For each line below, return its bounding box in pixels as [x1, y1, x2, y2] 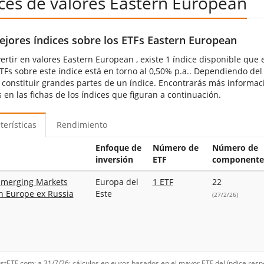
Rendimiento [56, 118, 107, 130]
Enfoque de [95, 141, 141, 153]
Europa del [95, 176, 138, 187]
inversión [95, 153, 133, 165]
